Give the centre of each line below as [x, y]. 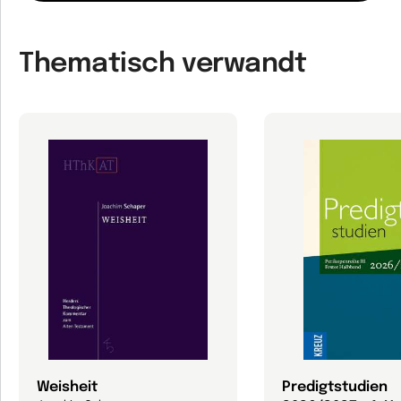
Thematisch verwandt [163, 64]
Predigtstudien [335, 387]
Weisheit [67, 387]
